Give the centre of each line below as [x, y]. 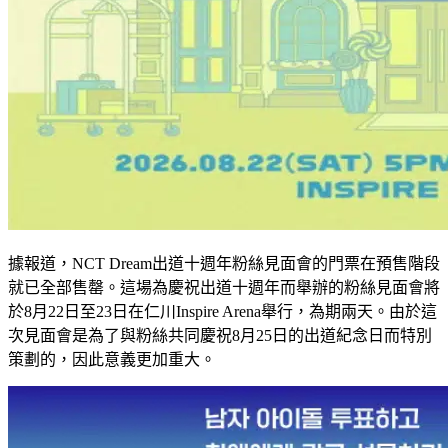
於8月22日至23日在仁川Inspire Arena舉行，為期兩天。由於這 [222, 311]
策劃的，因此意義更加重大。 [112, 359]
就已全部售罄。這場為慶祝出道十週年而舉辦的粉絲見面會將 [224, 287]
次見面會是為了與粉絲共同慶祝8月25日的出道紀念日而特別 [220, 335]
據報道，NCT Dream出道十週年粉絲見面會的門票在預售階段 [224, 263]
